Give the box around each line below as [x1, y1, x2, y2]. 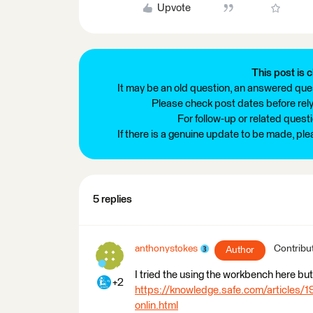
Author [226, 245, 254, 255]
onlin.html [135, 300, 178, 311]
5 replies [93, 194, 132, 205]
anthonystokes [135, 243, 198, 254]
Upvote [156, 2, 191, 13]
